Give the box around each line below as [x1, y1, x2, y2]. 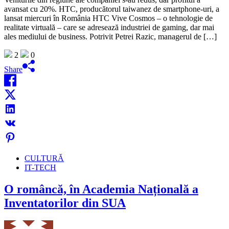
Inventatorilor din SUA [4, 196, 126, 210]
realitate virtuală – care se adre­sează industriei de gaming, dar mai [4, 23, 214, 32]
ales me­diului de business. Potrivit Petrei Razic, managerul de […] [4, 32, 217, 41]
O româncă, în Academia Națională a [4, 182, 198, 196]
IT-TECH [25, 163, 56, 172]
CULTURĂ [25, 154, 64, 163]
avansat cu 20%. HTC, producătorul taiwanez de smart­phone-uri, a [4, 5, 219, 14]
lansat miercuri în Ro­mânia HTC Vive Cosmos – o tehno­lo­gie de [4, 14, 213, 23]
